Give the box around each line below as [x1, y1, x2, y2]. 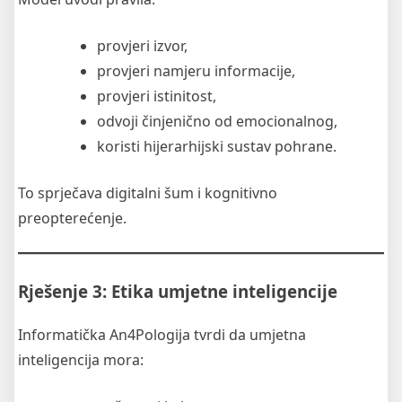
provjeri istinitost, [97, 85, 216, 106]
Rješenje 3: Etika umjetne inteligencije [18, 279, 337, 302]
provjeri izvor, [97, 35, 188, 56]
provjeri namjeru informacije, [97, 60, 295, 81]
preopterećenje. [18, 207, 127, 228]
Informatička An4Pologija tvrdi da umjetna [18, 325, 306, 345]
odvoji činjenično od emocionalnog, [97, 110, 337, 131]
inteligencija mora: [18, 350, 144, 371]
